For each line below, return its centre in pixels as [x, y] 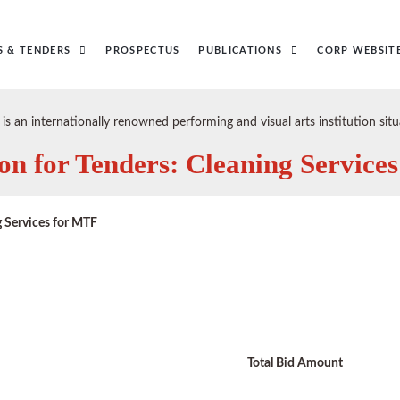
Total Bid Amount [295, 363]
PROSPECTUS [143, 50]
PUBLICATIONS [241, 50]
